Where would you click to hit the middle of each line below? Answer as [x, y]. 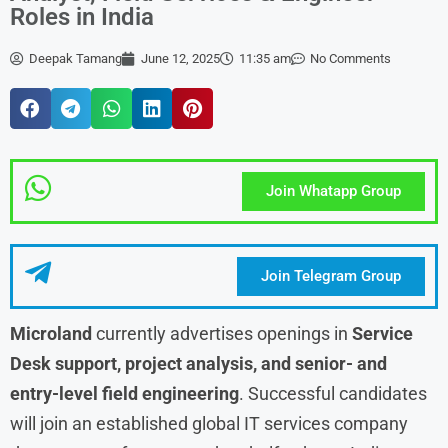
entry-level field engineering [124, 393]
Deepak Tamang [75, 58]
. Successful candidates [333, 393]
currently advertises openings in [222, 333]
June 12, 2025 [180, 58]
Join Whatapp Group [333, 190]
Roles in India [82, 17]
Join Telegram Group [330, 275]
